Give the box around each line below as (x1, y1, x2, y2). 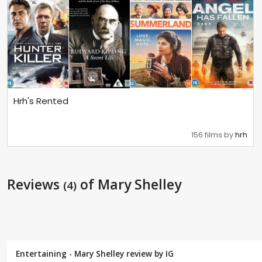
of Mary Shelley (77, 175, 181, 194)
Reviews (7, 175, 63, 194)
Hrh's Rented (13, 95, 68, 108)
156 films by (191, 129, 236, 141)
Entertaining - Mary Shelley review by (16, 247, 166, 259)
